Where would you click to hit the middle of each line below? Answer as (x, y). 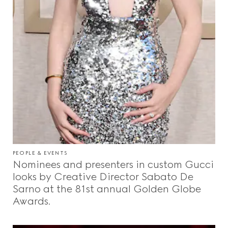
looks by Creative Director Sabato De (103, 177)
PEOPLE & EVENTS (40, 153)
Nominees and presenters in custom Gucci (113, 165)
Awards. (32, 201)
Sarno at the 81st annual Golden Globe (107, 189)
